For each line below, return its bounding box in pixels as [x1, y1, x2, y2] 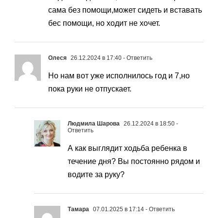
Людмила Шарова [68, 120, 120, 127]
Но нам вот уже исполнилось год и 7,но [48, 72, 190, 80]
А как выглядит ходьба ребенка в [68, 144, 187, 153]
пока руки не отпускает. [48, 85, 131, 93]
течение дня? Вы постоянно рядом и [68, 157, 200, 166]
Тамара [68, 206, 89, 213]
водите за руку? [68, 170, 125, 179]
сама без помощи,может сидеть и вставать [48, 6, 202, 15]
